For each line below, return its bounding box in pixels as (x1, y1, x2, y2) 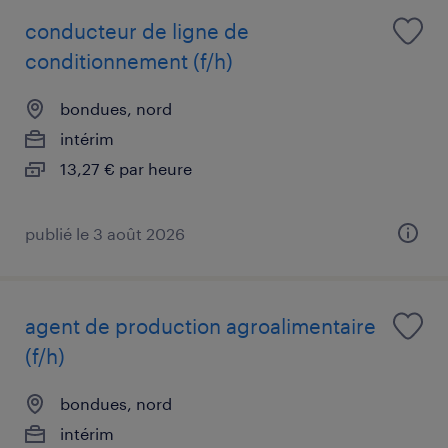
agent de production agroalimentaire (25, 313, 376, 338)
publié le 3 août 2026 (25, 223, 185, 243)
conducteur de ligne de (25, 18, 249, 43)
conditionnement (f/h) (25, 48, 233, 73)
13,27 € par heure (60, 158, 192, 178)
